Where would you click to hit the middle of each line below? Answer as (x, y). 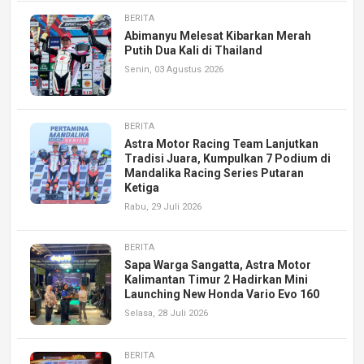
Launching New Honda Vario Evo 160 (222, 294)
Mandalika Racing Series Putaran (214, 173)
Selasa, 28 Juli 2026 (166, 313)
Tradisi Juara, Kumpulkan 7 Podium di (227, 158)
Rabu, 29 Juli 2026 (163, 206)
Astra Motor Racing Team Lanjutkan (221, 143)
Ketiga (142, 187)
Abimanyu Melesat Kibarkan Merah (218, 35)
